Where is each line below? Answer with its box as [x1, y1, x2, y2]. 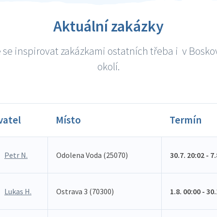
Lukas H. [4, 186, 31, 196]
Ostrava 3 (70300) [56, 186, 114, 196]
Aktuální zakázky [53, 16, 164, 36]
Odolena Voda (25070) [56, 150, 128, 160]
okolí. [97, 60, 120, 73]
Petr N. [4, 150, 28, 160]
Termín [170, 113, 201, 126]
